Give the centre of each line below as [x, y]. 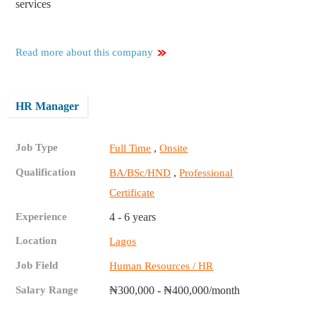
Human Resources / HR [162, 266]
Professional [206, 173]
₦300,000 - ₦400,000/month [175, 291]
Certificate [132, 193]
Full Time [130, 148]
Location [36, 241]
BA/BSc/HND [140, 173]
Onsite [174, 148]
